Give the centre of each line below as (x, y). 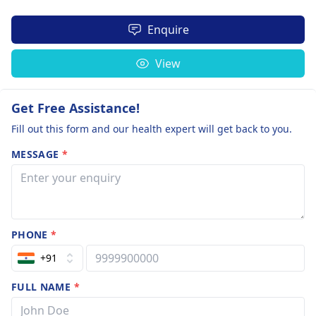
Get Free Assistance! (75, 108)
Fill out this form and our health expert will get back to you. (152, 128)
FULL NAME (43, 286)
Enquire (168, 29)
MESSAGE (37, 154)
